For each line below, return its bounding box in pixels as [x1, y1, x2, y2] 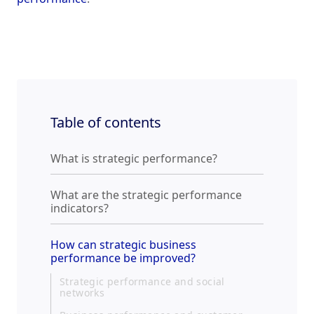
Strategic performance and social [60, 275, 225, 289]
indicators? [50, 200, 109, 217]
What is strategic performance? [50, 151, 217, 167]
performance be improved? [50, 250, 196, 266]
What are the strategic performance [50, 187, 242, 203]
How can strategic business [50, 237, 196, 253]
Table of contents [50, 113, 161, 132]
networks [60, 286, 105, 300]
